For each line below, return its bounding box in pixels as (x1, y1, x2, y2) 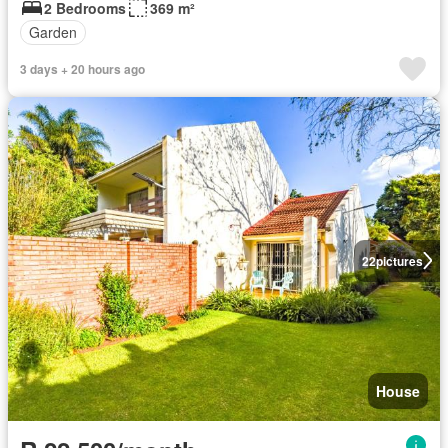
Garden (29, 22, 77, 43)
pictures (375, 251, 423, 270)
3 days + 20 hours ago (20, 59, 145, 78)
